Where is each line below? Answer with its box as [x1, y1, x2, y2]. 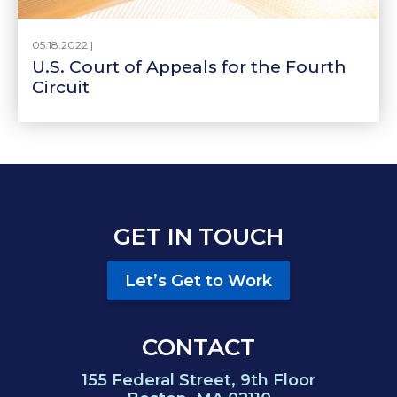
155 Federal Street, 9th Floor [82, 370, 315, 391]
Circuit [32, 77, 90, 98]
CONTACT [142, 333, 255, 362]
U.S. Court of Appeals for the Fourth [32, 57, 346, 78]
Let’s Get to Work [125, 271, 272, 292]
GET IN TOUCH [113, 222, 284, 252]
